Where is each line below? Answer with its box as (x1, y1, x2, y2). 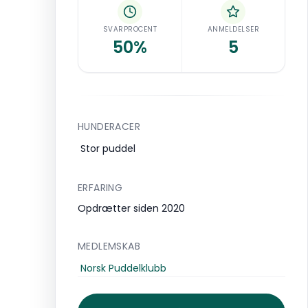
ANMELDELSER (207, 24, 259, 34)
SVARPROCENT (102, 24, 157, 34)
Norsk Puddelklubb (80, 261, 166, 275)
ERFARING (78, 181, 123, 195)
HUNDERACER (78, 120, 140, 133)
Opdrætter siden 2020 (78, 201, 185, 215)
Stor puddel (80, 142, 135, 155)
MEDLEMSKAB (78, 239, 140, 253)
